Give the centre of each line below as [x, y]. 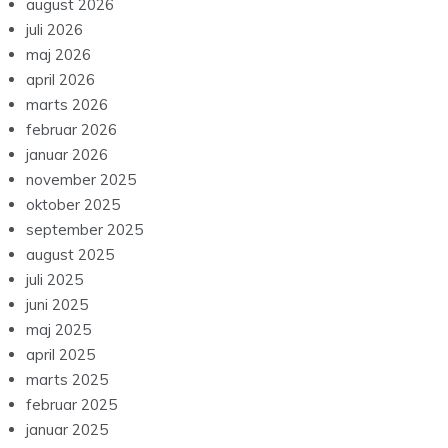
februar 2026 [71, 130]
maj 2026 [58, 55]
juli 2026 [54, 30]
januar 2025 [67, 430]
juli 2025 [54, 280]
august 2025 [70, 255]
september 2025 [84, 230]
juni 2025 [57, 305]
